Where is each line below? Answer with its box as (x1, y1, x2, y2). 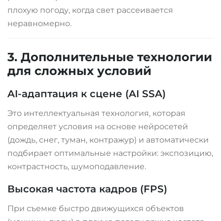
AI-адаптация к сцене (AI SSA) (7, 88, 166, 100)
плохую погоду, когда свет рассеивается (7, 5, 173, 15)
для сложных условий (7, 64, 151, 78)
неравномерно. (7, 19, 72, 29)
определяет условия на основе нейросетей (7, 122, 188, 132)
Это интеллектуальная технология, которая (7, 109, 185, 118)
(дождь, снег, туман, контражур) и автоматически (7, 135, 209, 145)
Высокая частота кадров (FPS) (7, 183, 167, 195)
